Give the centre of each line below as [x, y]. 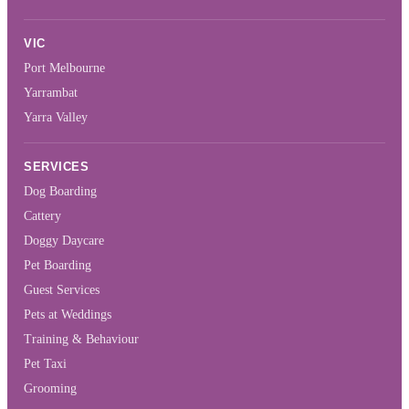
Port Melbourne [64, 68]
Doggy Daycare [64, 241]
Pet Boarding [58, 266]
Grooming [50, 389]
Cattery [42, 216]
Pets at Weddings [68, 315]
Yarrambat [51, 93]
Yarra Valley [56, 118]
